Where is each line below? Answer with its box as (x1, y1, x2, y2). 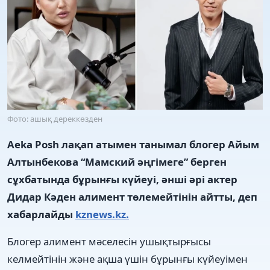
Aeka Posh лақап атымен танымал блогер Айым (7, 137, 259, 151)
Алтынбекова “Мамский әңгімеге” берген (7, 154, 227, 169)
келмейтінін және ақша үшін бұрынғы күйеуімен (7, 251, 248, 266)
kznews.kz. (75, 207, 129, 221)
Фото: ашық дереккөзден (7, 113, 102, 124)
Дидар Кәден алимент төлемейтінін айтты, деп (7, 189, 257, 204)
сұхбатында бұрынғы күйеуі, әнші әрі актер (7, 172, 237, 186)
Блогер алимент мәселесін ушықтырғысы (7, 234, 211, 248)
